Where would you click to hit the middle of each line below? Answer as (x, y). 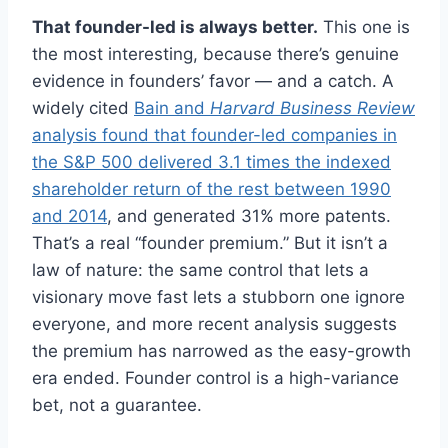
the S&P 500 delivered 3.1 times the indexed (211, 162)
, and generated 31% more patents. (249, 216)
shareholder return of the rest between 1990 (211, 189)
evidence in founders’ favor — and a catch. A (213, 81)
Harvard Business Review (312, 108)
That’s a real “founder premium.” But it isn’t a (210, 243)
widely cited (83, 108)
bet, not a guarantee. (117, 405)
